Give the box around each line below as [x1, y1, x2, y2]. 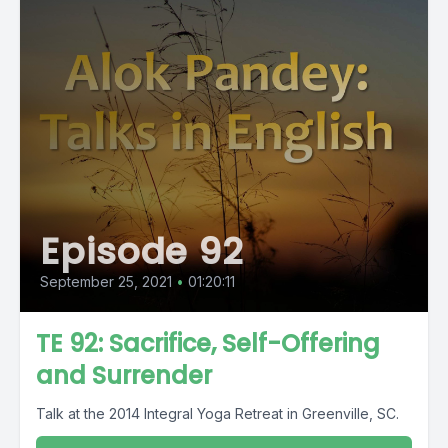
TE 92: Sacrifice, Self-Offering [36, 327, 380, 360]
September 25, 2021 [40, 273, 172, 290]
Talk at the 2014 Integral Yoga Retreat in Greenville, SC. [36, 405, 399, 422]
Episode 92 [40, 226, 243, 277]
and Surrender [36, 359, 212, 392]
